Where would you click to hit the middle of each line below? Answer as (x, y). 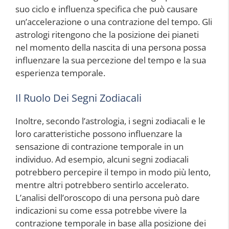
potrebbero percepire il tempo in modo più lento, (113, 172)
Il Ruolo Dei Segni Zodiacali (78, 98)
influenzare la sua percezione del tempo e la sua (111, 60)
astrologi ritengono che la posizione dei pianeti (107, 34)
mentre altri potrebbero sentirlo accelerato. (102, 185)
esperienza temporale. (60, 73)
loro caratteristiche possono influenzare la (99, 134)
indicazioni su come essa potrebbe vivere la (101, 210)
